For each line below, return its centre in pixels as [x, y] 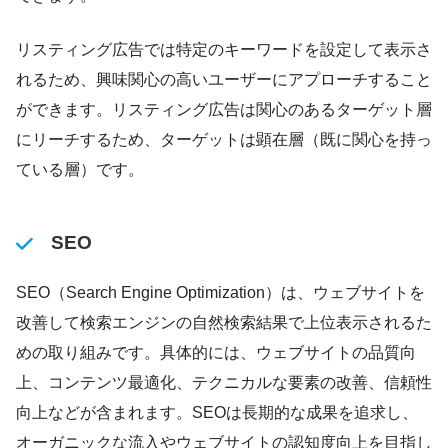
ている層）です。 [80, 169]
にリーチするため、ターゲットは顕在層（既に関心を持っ [224, 139]
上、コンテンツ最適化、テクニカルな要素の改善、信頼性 [224, 382]
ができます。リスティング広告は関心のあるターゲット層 [224, 109]
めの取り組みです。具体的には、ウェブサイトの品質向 [216, 352]
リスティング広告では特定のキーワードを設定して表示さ [224, 49]
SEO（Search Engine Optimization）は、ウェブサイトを [220, 292]
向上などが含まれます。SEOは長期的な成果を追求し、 [217, 412]
